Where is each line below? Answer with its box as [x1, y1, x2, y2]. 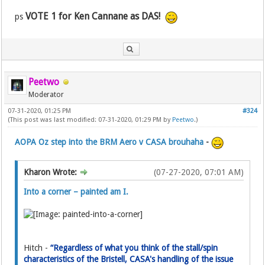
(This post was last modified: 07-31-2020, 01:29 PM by [8, 116, 173, 124]
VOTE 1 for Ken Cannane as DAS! [25, 11, 161, 22]
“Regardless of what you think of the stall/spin [50, 243, 218, 253]
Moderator [28, 91, 64, 99]
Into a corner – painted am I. [24, 187, 129, 197]
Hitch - [24, 243, 51, 253]
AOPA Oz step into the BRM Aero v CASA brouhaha [15, 137, 204, 147]
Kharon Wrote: [24, 167, 80, 177]
